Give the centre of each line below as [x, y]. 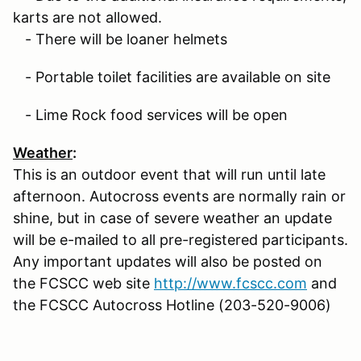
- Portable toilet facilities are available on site [172, 77]
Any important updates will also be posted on [168, 261]
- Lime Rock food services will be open [150, 114]
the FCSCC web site [83, 283]
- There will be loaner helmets [120, 39]
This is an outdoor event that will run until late [169, 174]
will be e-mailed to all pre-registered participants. [180, 239]
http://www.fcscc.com [230, 283]
